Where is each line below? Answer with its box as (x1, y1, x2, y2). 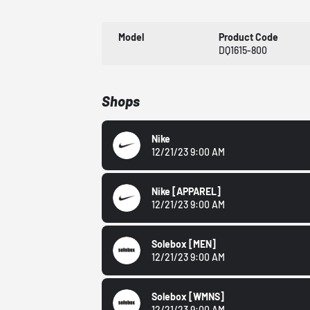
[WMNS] (189, 291, 225, 303)
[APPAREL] (172, 185, 221, 198)
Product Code (219, 31, 279, 44)
